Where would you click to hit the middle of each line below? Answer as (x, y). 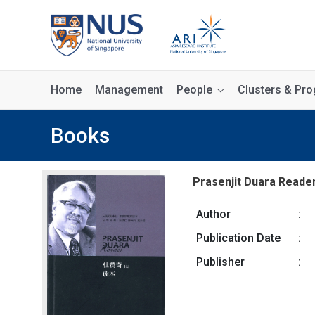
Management (129, 90)
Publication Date (238, 238)
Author (213, 214)
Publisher (220, 262)
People (194, 90)
